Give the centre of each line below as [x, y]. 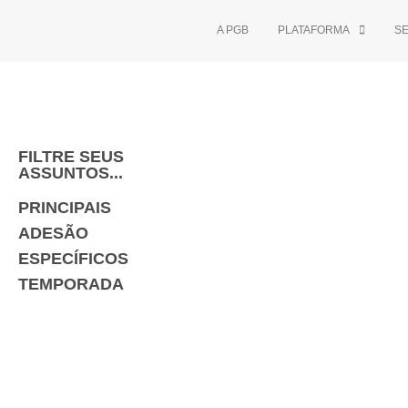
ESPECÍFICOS [73, 259]
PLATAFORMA [314, 30]
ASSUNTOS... [71, 173]
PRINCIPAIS [65, 208]
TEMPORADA [71, 284]
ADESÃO [53, 233]
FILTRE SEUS [71, 157]
